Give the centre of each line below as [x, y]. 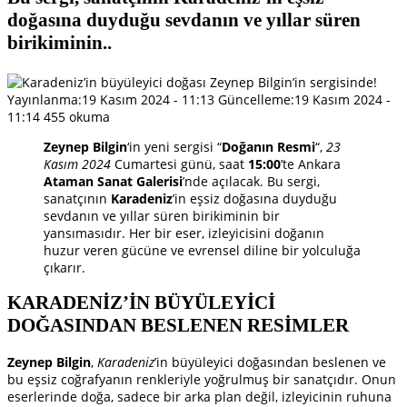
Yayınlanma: [45, 99]
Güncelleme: [256, 99]
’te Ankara [311, 164]
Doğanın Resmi [268, 146]
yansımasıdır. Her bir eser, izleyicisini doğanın [184, 233]
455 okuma [77, 116]
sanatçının [77, 198]
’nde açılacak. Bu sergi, [251, 181]
